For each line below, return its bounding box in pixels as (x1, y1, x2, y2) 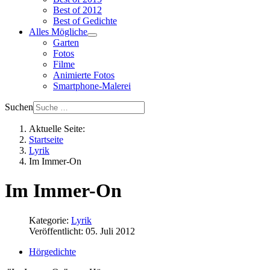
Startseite (29, 134, 63, 145)
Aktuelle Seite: (29, 124, 90, 134)
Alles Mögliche (29, 27, 87, 37)
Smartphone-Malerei (53, 81, 131, 91)
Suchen (5, 102, 33, 112)
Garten (53, 37, 79, 48)
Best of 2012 (53, 5, 102, 15)
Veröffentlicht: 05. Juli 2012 (29, 225, 135, 236)
